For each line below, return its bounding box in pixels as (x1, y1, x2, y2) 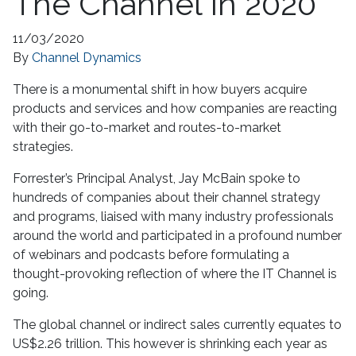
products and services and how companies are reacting (13, 100, 337, 116)
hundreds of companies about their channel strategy (13, 189, 320, 205)
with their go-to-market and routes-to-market (13, 119, 281, 135)
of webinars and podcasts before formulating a (13, 246, 289, 262)
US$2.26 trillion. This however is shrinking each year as (13, 335, 327, 351)
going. (13, 284, 48, 300)
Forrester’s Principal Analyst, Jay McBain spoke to (13, 170, 300, 186)
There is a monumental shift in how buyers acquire (13, 81, 307, 97)
